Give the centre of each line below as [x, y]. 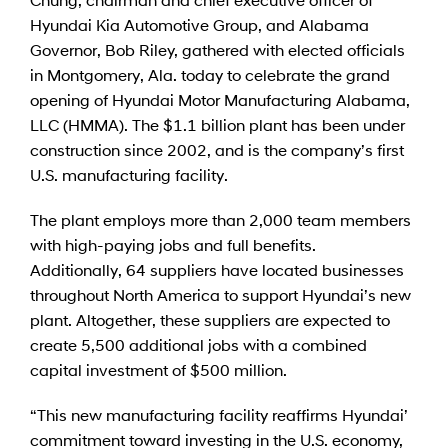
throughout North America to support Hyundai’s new [220, 294]
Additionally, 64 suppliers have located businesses [217, 269]
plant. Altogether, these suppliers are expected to [210, 319]
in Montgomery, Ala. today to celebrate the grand [210, 74]
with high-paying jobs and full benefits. [173, 244]
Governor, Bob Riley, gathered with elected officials [217, 49]
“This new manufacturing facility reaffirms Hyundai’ [219, 414]
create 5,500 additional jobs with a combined [198, 344]
